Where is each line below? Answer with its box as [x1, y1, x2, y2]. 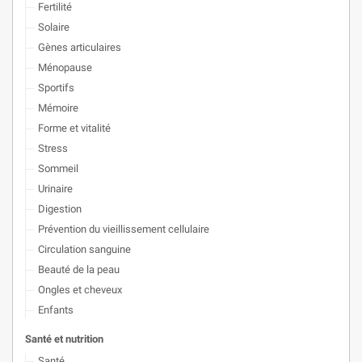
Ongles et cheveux [38, 284, 122, 296]
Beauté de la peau [38, 263, 120, 276]
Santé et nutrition [25, 333, 103, 345]
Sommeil [38, 162, 78, 175]
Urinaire [38, 183, 73, 195]
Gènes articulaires [38, 41, 121, 53]
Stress [38, 142, 68, 154]
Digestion [38, 203, 82, 215]
